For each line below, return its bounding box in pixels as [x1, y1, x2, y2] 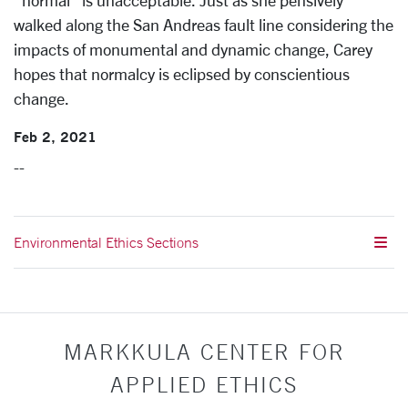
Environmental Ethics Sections [14, 233, 199, 251]
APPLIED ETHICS [110, 372, 298, 397]
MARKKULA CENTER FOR [63, 339, 345, 364]
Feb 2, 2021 [14, 127, 97, 146]
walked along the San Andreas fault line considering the [14, 15, 393, 34]
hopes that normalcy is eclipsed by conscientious [14, 65, 350, 83]
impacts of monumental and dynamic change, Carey [14, 40, 372, 58]
